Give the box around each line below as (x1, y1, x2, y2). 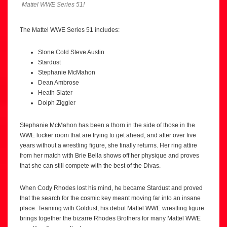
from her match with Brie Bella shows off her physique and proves (20, 152, 199, 160)
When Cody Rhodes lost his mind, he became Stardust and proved (20, 184, 203, 192)
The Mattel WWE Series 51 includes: (20, 26, 120, 34)
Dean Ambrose (38, 79, 79, 87)
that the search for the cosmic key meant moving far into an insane (20, 195, 201, 202)
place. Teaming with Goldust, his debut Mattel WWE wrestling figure (20, 205, 204, 212)
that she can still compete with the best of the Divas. (20, 162, 161, 170)
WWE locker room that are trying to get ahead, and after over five (20, 132, 196, 139)
